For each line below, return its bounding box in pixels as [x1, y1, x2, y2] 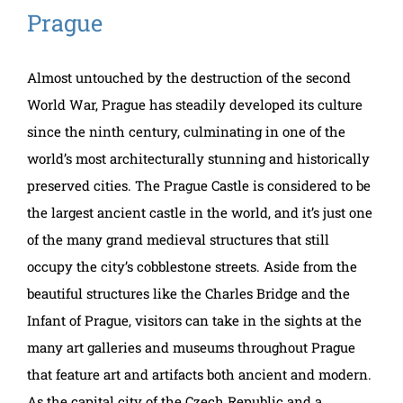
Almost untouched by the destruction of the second [27, 67, 351, 86]
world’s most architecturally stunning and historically [27, 148, 370, 167]
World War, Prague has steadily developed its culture [27, 94, 363, 113]
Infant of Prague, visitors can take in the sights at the [27, 310, 362, 329]
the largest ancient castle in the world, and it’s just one [27, 202, 372, 221]
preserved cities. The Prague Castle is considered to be [27, 175, 371, 194]
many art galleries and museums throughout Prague [27, 337, 355, 356]
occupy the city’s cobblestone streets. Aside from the [27, 256, 357, 275]
